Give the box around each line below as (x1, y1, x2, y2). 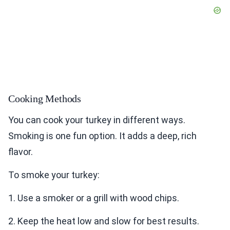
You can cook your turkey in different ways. (8, 114, 185, 126)
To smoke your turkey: (8, 169, 100, 181)
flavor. (8, 146, 33, 158)
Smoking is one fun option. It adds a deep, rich (8, 130, 197, 142)
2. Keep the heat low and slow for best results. (8, 216, 199, 227)
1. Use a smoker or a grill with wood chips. (8, 193, 179, 204)
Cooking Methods (8, 93, 81, 105)
